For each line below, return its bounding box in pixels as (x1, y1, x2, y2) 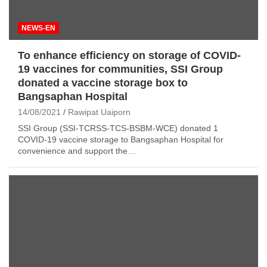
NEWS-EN (21, 23, 55, 32)
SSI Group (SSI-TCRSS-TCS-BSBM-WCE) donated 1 (18, 123, 218, 133)
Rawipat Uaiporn (68, 107, 131, 117)
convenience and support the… (18, 145, 136, 156)
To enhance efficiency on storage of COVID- (18, 49, 241, 61)
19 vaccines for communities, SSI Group (18, 63, 223, 75)
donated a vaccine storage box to (18, 76, 188, 89)
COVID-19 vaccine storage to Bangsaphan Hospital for (18, 134, 223, 144)
